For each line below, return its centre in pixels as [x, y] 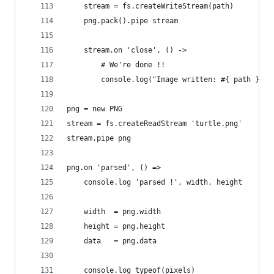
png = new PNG [94, 109]
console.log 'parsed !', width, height [154, 183]
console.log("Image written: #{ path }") [167, 80]
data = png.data [112, 241]
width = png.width [114, 212]
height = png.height [116, 227]
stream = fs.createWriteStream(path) [150, 6]
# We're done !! [116, 65]
